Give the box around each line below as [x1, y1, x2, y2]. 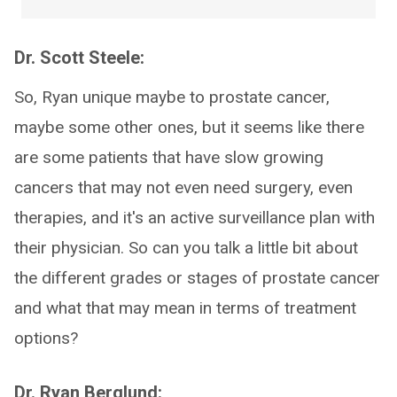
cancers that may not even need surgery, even [14, 177, 353, 198]
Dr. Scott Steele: [14, 47, 144, 68]
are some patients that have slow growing [14, 147, 323, 167]
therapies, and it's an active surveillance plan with [14, 207, 375, 228]
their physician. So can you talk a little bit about [14, 237, 358, 258]
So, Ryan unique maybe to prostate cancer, [14, 87, 330, 107]
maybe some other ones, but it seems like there [14, 117, 364, 137]
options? [14, 328, 78, 348]
